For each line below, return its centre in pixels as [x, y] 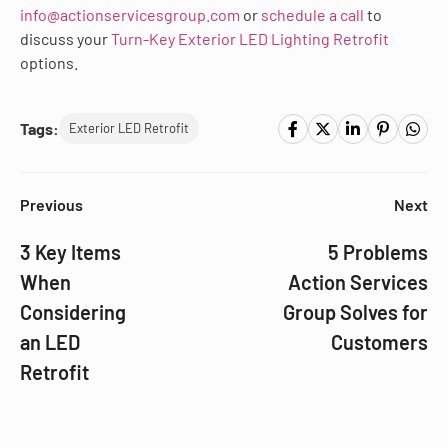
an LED [50, 342]
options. [49, 62]
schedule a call [312, 14]
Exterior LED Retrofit [129, 128]
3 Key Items [70, 252]
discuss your [65, 38]
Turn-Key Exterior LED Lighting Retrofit [250, 38]
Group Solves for [355, 312]
